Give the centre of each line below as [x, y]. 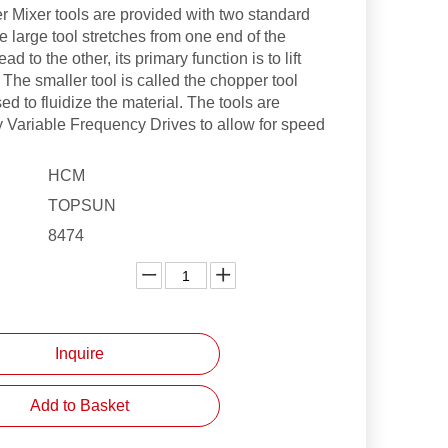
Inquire [79, 353]
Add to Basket [79, 405]
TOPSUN [82, 205]
